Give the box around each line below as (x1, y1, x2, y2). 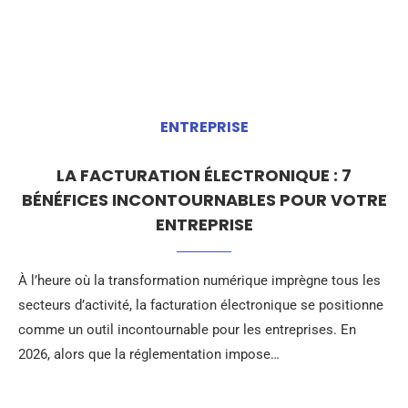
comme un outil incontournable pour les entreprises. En (18, 321, 356, 338)
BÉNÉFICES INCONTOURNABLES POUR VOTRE (21, 189, 387, 211)
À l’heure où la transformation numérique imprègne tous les (18, 272, 381, 289)
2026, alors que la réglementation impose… (18, 346, 280, 362)
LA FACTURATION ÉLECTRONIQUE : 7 (56, 164, 352, 187)
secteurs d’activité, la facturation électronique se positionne (18, 297, 383, 313)
